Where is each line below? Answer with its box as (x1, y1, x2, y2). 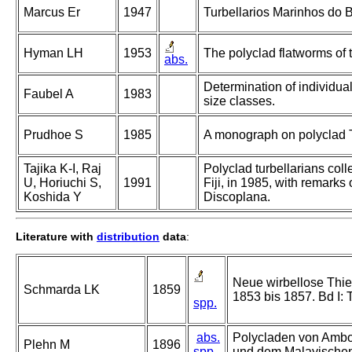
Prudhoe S (24, 128, 83, 142)
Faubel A (24, 87, 74, 101)
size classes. (203, 94, 275, 108)
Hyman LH (24, 46, 83, 60)
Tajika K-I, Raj (24, 162, 101, 176)
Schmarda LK (24, 283, 100, 297)
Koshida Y (24, 190, 82, 204)
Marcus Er (24, 5, 80, 20)
